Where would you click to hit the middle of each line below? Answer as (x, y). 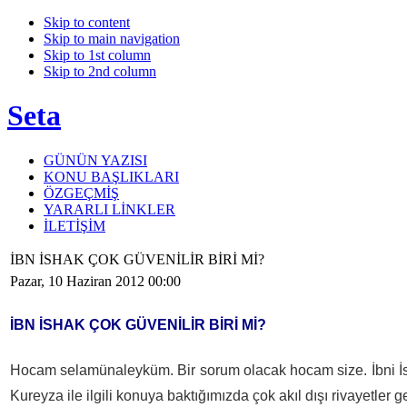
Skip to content (87, 22)
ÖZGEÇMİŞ (81, 193)
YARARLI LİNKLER (109, 209)
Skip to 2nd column (100, 71)
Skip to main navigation (112, 39)
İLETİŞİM (74, 225)
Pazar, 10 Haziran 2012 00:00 (95, 281)
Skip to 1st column (97, 55)
